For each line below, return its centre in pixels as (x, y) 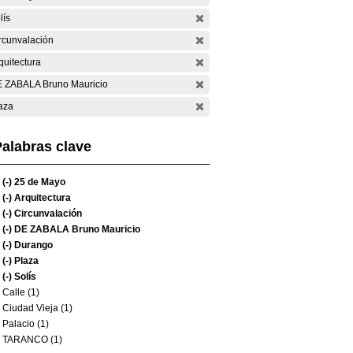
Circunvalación (47, 214)
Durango (32, 245)
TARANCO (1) (32, 340)
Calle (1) (21, 292)
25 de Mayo (39, 182)
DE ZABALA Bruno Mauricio (76, 229)
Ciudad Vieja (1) (37, 308)
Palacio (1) (26, 324)
